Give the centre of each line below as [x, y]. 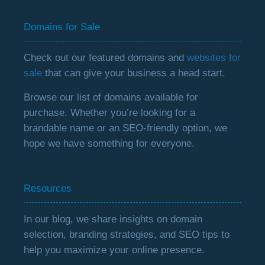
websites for [214, 58]
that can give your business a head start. [134, 73]
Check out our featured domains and [106, 58]
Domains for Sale [62, 27]
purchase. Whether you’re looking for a [110, 113]
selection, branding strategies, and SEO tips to [127, 235]
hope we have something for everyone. [109, 143]
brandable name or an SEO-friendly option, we [126, 128]
